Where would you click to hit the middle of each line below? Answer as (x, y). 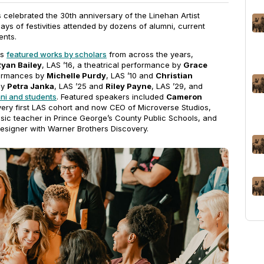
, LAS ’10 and (131, 75)
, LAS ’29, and (177, 86)
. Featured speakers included (111, 97)
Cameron (184, 97)
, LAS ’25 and (80, 86)
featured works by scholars (57, 54)
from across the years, (150, 54)
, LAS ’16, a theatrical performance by (113, 65)
